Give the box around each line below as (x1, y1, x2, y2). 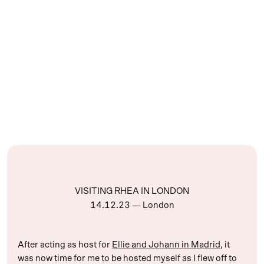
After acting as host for (18, 240, 112, 250)
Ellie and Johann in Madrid (112, 240, 220, 250)
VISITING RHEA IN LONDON (75, 187, 189, 196)
